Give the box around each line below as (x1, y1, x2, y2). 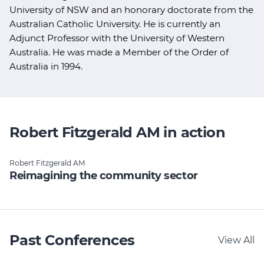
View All (218, 235, 255, 246)
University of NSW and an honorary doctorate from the (9, 4, 253, 16)
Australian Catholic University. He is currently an (9, 18, 220, 30)
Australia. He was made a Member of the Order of (9, 47, 229, 58)
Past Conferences (9, 232, 135, 249)
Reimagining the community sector (9, 169, 198, 183)
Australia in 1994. (9, 61, 82, 72)
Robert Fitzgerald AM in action (9, 124, 225, 141)
